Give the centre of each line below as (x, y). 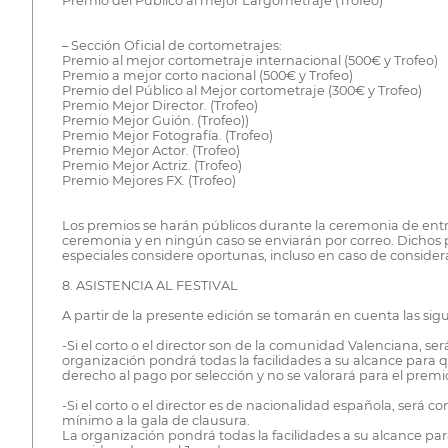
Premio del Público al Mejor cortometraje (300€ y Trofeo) (241, 90)
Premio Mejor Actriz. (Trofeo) (151, 165)
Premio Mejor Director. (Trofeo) (159, 105)
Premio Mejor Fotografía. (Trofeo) (167, 135)
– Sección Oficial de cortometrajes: (171, 45)
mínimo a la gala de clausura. (155, 420)
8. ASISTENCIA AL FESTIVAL (149, 285)
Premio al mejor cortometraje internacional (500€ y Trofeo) (249, 60)
